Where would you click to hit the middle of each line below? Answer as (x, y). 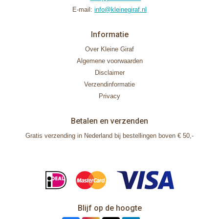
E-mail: (83, 10)
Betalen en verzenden (109, 121)
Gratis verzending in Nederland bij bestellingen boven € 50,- (109, 136)
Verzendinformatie (109, 85)
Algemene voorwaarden (109, 61)
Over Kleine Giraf (109, 49)
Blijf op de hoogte (109, 208)
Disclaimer (109, 73)
